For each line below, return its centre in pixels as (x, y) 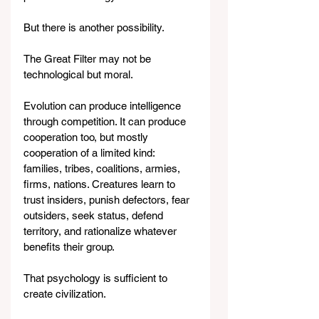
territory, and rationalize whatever (101, 231)
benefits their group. (69, 247)
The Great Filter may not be (89, 59)
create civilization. (65, 294)
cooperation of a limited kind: (90, 153)
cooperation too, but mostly (87, 137)
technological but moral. (78, 75)
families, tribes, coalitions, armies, (103, 169)
